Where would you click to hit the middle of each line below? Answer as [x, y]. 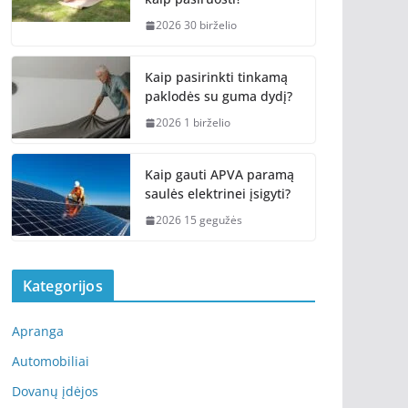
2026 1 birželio [193, 123]
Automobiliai [51, 362]
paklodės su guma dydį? [219, 97]
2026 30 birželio [196, 25]
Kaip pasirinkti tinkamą [216, 77]
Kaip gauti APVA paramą [219, 175]
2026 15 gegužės [199, 220]
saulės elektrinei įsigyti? [218, 194]
